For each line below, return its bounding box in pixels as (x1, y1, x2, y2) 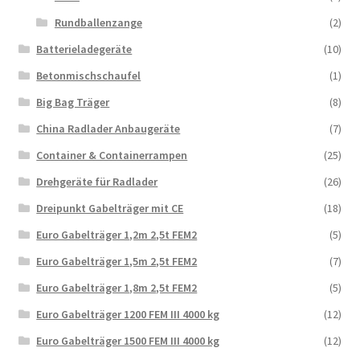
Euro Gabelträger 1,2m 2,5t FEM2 (36, 227, 198, 243)
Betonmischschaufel (36, 68, 141, 84)
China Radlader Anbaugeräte (36, 121, 181, 137)
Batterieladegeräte (36, 42, 133, 57)
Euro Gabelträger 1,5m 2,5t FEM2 (36, 254, 198, 269)
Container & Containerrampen (36, 148, 188, 163)
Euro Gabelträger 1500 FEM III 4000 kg (36, 333, 220, 349)
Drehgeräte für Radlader (36, 174, 158, 190)
